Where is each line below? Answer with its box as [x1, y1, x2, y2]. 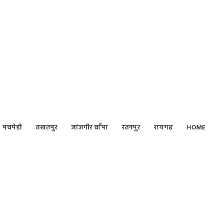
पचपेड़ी [2, 122, 22, 133]
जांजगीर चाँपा [71, 122, 108, 133]
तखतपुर [36, 122, 57, 133]
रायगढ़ [154, 122, 173, 133]
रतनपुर [122, 122, 140, 133]
